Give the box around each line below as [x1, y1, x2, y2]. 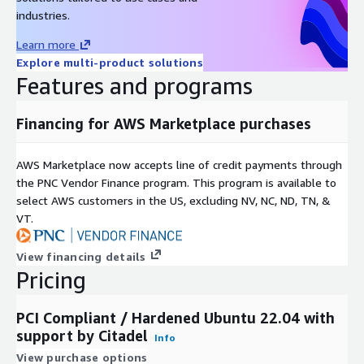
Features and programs [16, 71, 253, 99]
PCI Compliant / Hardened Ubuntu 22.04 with [16, 308, 335, 327]
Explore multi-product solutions [16, 54, 203, 69]
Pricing [16, 266, 86, 293]
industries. [16, 7, 70, 22]
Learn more [16, 37, 76, 51]
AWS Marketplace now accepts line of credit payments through [16, 157, 342, 171]
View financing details [16, 249, 146, 263]
